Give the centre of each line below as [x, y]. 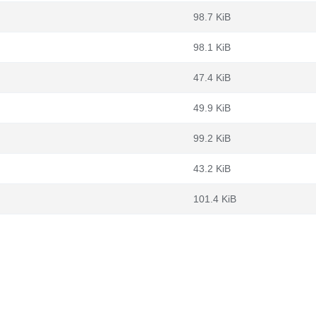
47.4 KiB [212, 78]
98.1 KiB [212, 47]
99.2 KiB [212, 138]
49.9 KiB [212, 108]
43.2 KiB [212, 169]
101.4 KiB [215, 199]
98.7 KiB [212, 17]
